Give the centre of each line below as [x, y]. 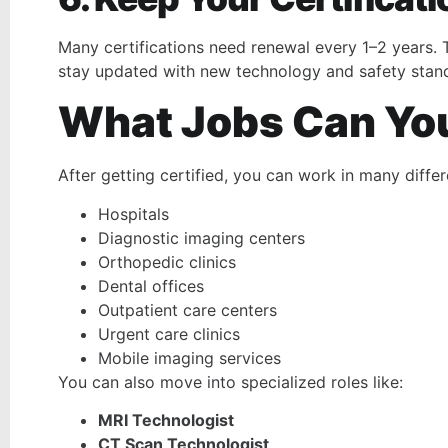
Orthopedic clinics [167, 261]
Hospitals [133, 213]
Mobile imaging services [189, 357]
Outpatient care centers [187, 309]
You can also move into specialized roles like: [230, 381]
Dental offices [151, 285]
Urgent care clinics [169, 333]
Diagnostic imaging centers [201, 237]
